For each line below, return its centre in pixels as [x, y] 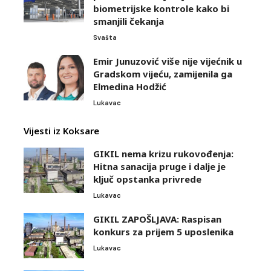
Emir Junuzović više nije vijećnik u [168, 61]
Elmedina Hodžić [130, 87]
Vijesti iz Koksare [61, 131]
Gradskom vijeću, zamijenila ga [163, 74]
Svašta [105, 38]
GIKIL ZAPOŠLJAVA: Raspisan [157, 219]
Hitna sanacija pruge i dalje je [159, 167]
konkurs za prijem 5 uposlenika [163, 232]
